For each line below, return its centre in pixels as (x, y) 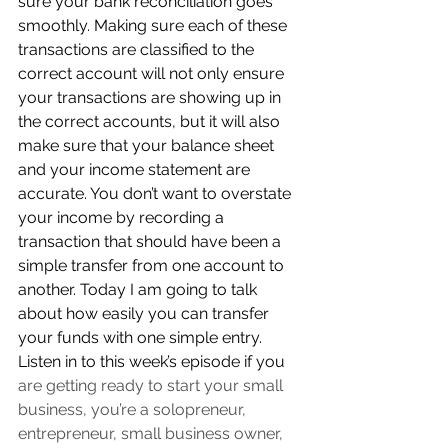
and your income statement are (136, 169)
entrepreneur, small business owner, (152, 433)
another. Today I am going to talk (139, 289)
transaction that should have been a (151, 241)
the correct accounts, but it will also (151, 121)
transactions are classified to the (138, 49)
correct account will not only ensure (153, 73)
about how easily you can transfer (145, 313)
